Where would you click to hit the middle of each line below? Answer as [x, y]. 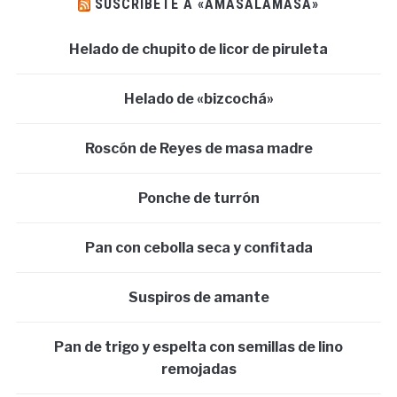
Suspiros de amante [198, 298]
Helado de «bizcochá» [198, 99]
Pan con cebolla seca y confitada [198, 248]
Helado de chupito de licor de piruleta [198, 50]
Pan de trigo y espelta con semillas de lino [198, 347]
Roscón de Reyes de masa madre [198, 149]
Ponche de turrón [198, 198]
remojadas [198, 370]
